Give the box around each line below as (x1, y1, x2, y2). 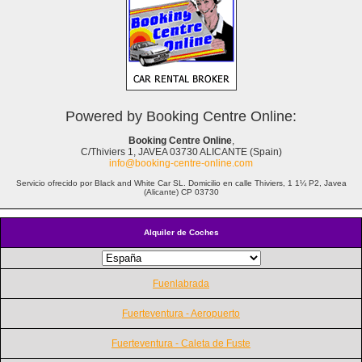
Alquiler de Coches (143, 227, 219, 237)
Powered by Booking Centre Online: (65, 107, 297, 124)
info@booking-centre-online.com (109, 157, 253, 169)
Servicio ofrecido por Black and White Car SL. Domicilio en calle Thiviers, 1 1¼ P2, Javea (15, 178, 347, 187)
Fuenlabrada (153, 277, 209, 289)
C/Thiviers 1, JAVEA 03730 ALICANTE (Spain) (80, 145, 282, 158)
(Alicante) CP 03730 (143, 187, 219, 196)
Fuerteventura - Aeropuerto (122, 307, 240, 319)
